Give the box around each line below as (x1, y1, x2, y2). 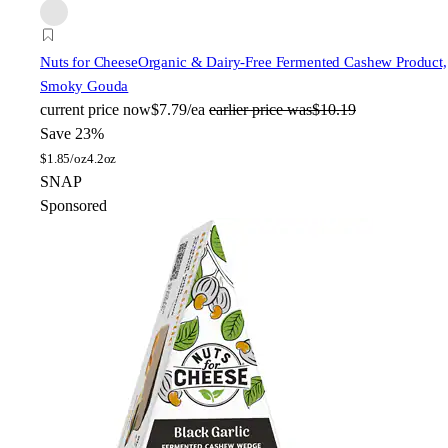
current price (40, 101, 119, 119)
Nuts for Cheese (40, 54, 138, 71)
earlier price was (209, 101, 312, 119)
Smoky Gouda (40, 78, 129, 95)
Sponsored (40, 197, 107, 215)
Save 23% (40, 125, 104, 143)
